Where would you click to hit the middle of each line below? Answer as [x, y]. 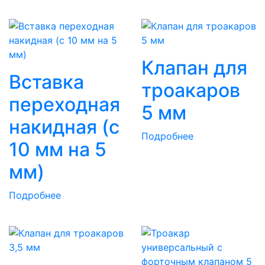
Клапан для [194, 67]
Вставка [46, 82]
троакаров [191, 90]
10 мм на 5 [58, 149]
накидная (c [64, 127]
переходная [64, 104]
